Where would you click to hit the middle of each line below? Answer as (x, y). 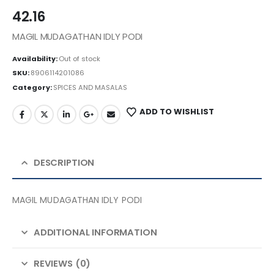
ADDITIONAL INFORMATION (95, 232)
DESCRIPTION (64, 163)
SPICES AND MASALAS (90, 88)
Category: (33, 88)
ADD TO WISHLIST (176, 112)
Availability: (35, 58)
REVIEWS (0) (62, 264)
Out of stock (80, 58)
